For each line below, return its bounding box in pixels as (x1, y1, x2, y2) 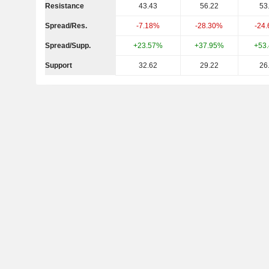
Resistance (44, 2, 84, 10)
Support (44, 61, 72, 70)
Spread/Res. (44, 22, 87, 30)
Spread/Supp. (44, 41, 91, 50)
